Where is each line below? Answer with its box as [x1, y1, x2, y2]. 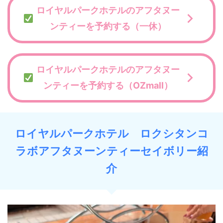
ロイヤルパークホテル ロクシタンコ [14, 126, 209, 140]
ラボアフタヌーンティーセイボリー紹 [15, 144, 208, 157]
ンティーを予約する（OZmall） [43, 80, 173, 91]
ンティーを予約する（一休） [49, 21, 166, 32]
